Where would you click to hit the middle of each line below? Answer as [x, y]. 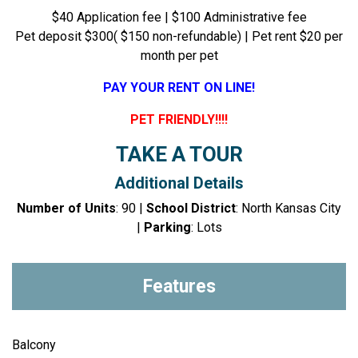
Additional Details [179, 183]
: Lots [206, 227]
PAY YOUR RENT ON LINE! [179, 87]
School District [191, 208]
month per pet [179, 55]
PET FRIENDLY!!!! [179, 119]
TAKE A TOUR [179, 154]
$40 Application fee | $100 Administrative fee [179, 17]
